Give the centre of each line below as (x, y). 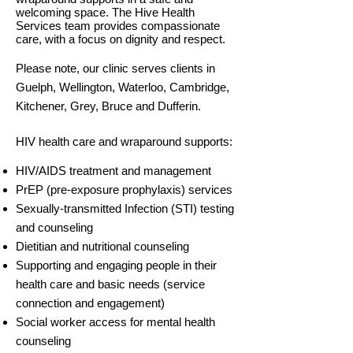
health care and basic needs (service (110, 284)
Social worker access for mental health (115, 322)
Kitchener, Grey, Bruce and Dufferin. (108, 106)
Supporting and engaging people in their (116, 265)
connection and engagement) (92, 303)
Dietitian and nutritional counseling (102, 246)
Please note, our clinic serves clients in (115, 68)
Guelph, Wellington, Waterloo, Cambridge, (123, 87)
